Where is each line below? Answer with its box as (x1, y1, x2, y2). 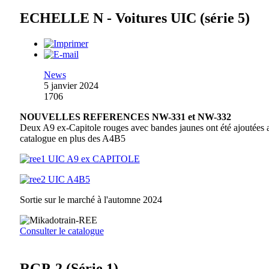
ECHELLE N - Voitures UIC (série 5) (19, 10, 250, 26)
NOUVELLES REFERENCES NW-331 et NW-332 (19, 112, 231, 122)
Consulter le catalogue (19, 226, 104, 237)
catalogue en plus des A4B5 (19, 133, 125, 144)
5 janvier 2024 (43, 80, 98, 91)
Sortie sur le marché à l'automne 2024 (19, 195, 162, 205)
